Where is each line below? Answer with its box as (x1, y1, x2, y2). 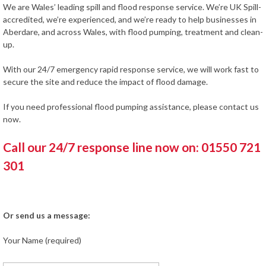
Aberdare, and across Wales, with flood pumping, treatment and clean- (3, 27, 263, 37)
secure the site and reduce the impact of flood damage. (3, 77, 208, 87)
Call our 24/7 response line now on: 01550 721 (3, 140, 261, 154)
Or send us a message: (3, 210, 90, 220)
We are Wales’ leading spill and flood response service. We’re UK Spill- (3, 2, 261, 12)
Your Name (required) (3, 235, 81, 245)
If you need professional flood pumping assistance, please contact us (3, 102, 259, 112)
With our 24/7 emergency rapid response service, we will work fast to (3, 64, 259, 74)
